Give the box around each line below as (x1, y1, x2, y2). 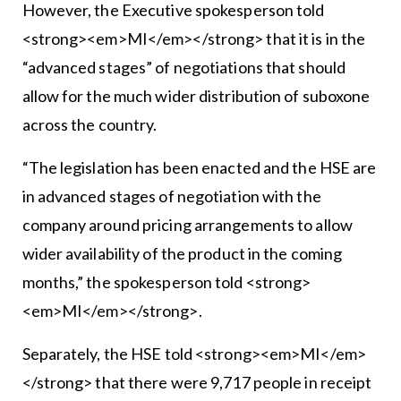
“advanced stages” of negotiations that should (21, 56, 346, 77)
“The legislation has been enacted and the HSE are (21, 157, 377, 177)
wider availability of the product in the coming (21, 243, 343, 263)
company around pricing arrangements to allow (21, 214, 353, 235)
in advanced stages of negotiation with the (21, 185, 321, 206)
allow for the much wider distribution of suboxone (21, 85, 371, 106)
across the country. (21, 114, 158, 134)
